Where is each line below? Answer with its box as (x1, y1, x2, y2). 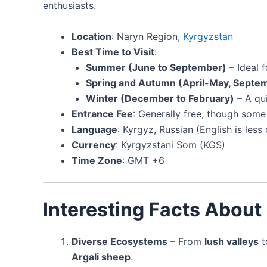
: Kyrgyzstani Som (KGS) (116, 138, 225, 151)
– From (167, 235, 204, 247)
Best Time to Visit (72, 45, 154, 58)
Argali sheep (72, 250, 131, 263)
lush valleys (204, 235, 259, 247)
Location (72, 30, 111, 42)
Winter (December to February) (86, 92, 234, 104)
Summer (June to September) (86, 61, 226, 73)
